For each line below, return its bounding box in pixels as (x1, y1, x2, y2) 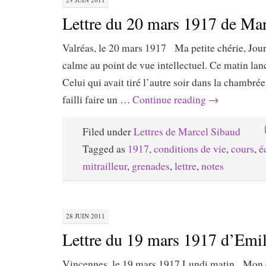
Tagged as (83, 141, 128, 156)
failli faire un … (62, 92, 132, 106)
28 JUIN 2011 (66, 211, 105, 221)
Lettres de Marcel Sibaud (134, 124, 240, 138)
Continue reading (132, 92, 208, 106)
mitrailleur (83, 159, 127, 173)
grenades (132, 159, 170, 173)
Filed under (83, 124, 134, 138)
